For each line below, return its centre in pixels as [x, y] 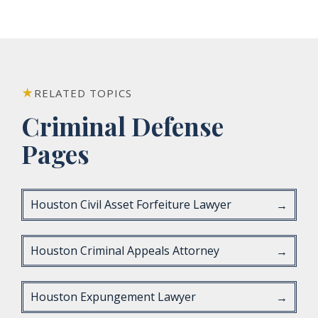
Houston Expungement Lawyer [113, 297]
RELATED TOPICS [83, 93]
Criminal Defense [122, 126]
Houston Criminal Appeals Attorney [125, 251]
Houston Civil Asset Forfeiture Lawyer [131, 204]
